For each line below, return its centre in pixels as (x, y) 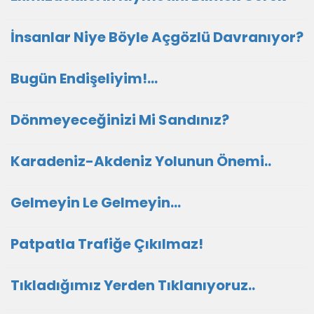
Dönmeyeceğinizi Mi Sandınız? (120, 120)
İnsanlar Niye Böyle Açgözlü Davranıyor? (157, 37)
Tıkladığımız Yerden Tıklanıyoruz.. (133, 285)
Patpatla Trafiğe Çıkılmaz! (107, 244)
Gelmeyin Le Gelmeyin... (96, 203)
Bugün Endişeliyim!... (84, 78)
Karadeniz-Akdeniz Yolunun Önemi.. (141, 161)
